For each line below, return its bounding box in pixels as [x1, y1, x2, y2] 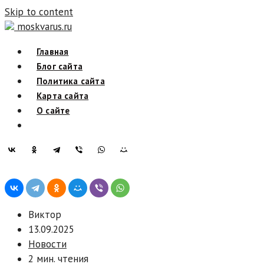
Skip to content [5, 5, 73, 18]
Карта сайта [37, 90, 89, 101]
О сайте [37, 105, 70, 116]
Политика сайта [37, 75, 105, 87]
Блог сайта [37, 61, 82, 72]
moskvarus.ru [17, 20, 72, 33]
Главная [37, 46, 69, 57]
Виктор [28, 208, 61, 221]
